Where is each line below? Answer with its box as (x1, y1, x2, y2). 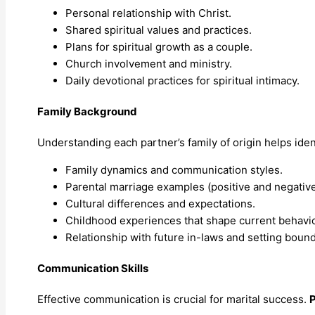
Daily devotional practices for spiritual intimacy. (65, 74, 300, 88)
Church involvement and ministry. (65, 57, 232, 71)
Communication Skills (37, 262, 148, 276)
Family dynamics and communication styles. (65, 163, 283, 177)
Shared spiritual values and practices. (65, 23, 252, 37)
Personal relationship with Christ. (65, 6, 231, 20)
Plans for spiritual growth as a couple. (65, 40, 252, 54)
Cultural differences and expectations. (65, 197, 255, 211)
